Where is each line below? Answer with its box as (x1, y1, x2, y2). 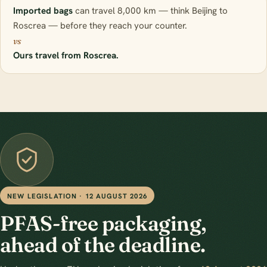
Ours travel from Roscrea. (13, 49, 119, 61)
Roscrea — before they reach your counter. (13, 19, 187, 32)
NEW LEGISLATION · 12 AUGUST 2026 (7, 191, 147, 200)
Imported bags (13, 4, 73, 17)
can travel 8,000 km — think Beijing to (72, 4, 228, 17)
